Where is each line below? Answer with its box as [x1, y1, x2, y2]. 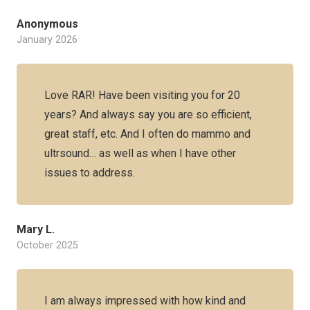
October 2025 [17, 239, 78, 251]
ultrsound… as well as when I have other [44, 147, 236, 160]
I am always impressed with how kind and [44, 294, 246, 307]
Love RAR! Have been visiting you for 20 [44, 89, 240, 102]
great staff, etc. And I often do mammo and [44, 127, 250, 140]
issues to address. [44, 166, 135, 179]
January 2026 [17, 34, 77, 46]
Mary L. [17, 223, 55, 236]
